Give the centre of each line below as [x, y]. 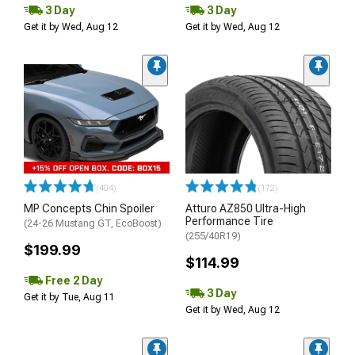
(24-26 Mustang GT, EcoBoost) [93, 223]
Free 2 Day [73, 280]
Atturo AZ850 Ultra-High [246, 208]
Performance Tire [229, 221]
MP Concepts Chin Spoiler [89, 208]
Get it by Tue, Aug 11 [69, 297]
